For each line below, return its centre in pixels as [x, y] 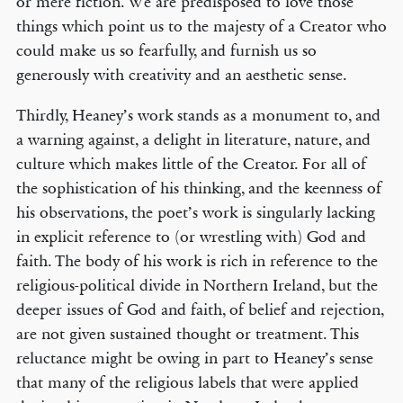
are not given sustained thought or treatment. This [187, 334]
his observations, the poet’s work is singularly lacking [195, 212]
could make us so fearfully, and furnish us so [166, 50]
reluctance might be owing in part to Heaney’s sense [194, 358]
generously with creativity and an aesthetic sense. [181, 75]
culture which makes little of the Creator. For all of [191, 164]
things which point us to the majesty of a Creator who [201, 26]
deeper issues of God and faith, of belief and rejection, [200, 309]
